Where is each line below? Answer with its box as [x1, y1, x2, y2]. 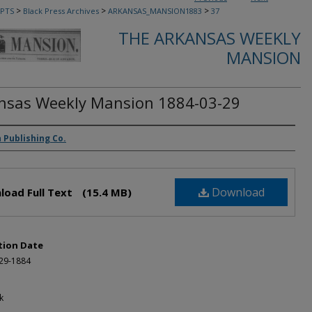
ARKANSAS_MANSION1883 [108, 6, 202, 16]
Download [208, 185, 265, 200]
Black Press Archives [23, 6, 99, 16]
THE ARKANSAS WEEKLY [118, 26, 301, 49]
